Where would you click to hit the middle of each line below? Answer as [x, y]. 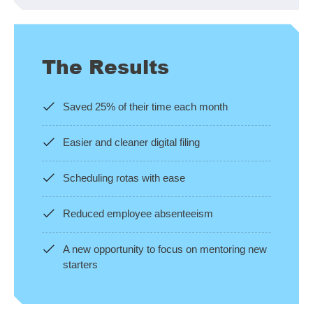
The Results [105, 67]
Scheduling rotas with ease [124, 178]
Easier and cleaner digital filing [131, 143]
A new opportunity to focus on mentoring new [165, 249]
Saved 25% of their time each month [145, 107]
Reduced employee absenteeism [138, 214]
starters [80, 265]
